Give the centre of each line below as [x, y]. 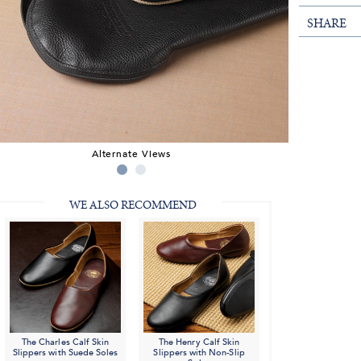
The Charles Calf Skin [65, 342]
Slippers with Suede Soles [65, 353]
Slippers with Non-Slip [199, 353]
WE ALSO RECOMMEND [133, 205]
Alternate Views [131, 154]
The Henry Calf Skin [199, 342]
